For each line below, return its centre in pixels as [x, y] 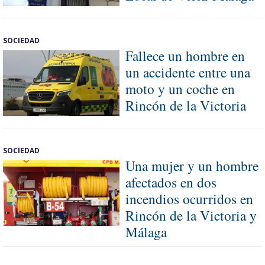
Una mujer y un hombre [192, 165]
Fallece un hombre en [185, 56]
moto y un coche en [180, 89]
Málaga [146, 232]
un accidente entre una [188, 72]
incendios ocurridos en [189, 198]
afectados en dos [171, 182]
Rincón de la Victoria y [191, 215]
